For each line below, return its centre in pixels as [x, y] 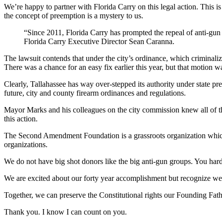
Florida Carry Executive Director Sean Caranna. [99, 41]
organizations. [26, 144]
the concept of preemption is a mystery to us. [74, 15]
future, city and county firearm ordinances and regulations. [95, 93]
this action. [21, 118]
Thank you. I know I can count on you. [65, 212]
